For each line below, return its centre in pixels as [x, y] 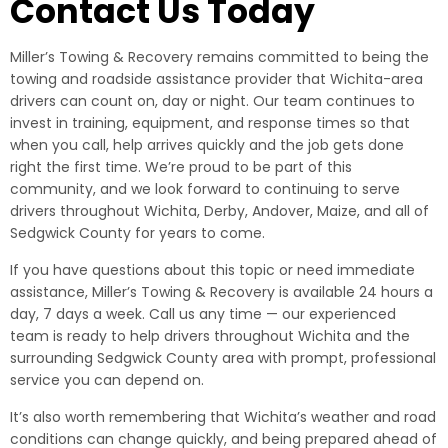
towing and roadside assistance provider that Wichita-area [216, 79]
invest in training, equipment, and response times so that [210, 123]
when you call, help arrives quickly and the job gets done [207, 145]
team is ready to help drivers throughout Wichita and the [210, 336]
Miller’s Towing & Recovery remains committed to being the [219, 57]
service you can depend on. [107, 380]
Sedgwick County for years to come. [137, 233]
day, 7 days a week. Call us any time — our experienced [203, 314]
